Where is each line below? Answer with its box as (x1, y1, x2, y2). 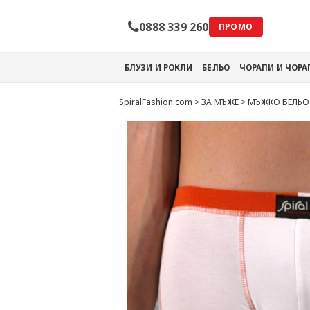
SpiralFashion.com (119, 96, 192, 108)
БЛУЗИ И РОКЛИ (125, 62, 193, 73)
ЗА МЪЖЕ (201, 96, 239, 108)
